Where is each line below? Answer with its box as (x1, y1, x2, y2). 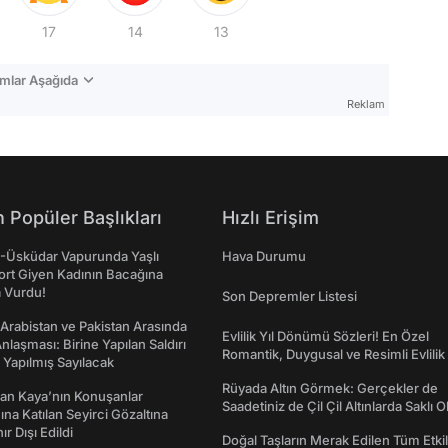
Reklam (347, 97, 385, 112)
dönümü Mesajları (222, 364, 332, 381)
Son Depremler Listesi (222, 288, 357, 305)
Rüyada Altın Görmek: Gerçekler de (222, 380, 438, 397)
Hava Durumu (222, 248, 306, 265)
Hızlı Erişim (222, 207, 319, 229)
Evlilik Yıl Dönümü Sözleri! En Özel (222, 328, 429, 345)
